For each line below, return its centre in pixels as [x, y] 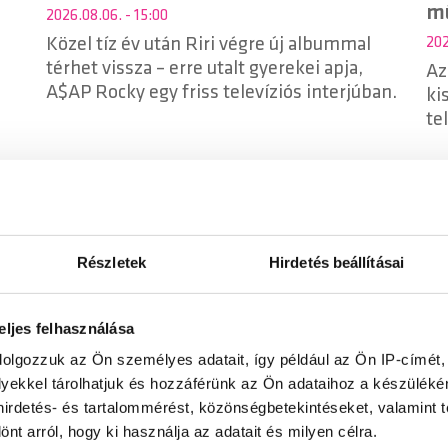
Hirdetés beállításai [336, 262]
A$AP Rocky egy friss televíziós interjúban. [221, 93]
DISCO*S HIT [141, 366]
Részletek [111, 262]
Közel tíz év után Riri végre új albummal [208, 45]
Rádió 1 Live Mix [343, 366]
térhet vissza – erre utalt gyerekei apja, [101, 69]
